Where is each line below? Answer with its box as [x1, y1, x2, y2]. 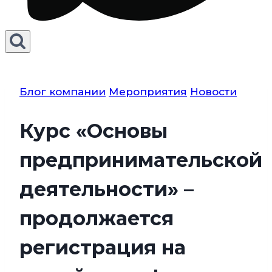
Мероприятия [109, 86, 187, 98]
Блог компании [19, 86, 106, 98]
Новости [190, 86, 237, 98]
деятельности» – [19, 177, 194, 201]
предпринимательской [19, 148, 262, 172]
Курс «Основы [19, 118, 168, 143]
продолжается [19, 206, 174, 230]
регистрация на [19, 235, 186, 259]
